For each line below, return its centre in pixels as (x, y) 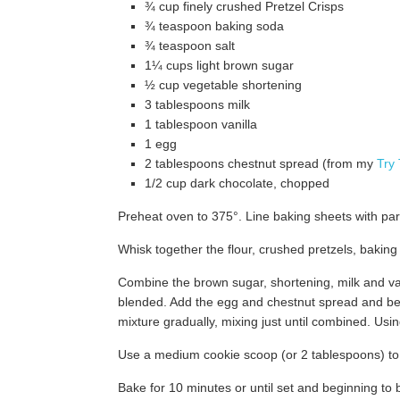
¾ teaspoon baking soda (214, 26)
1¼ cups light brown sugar (219, 65)
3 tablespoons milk (197, 104)
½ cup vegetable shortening (223, 85)
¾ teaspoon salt (190, 46)
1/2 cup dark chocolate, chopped (237, 183)
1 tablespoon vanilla (201, 124)
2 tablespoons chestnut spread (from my (261, 163)
